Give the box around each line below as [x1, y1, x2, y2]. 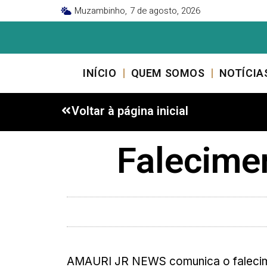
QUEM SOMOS [131, 67, 205, 79]
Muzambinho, [74, 4, 127, 17]
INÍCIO [82, 67, 117, 79]
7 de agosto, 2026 [129, 4, 200, 17]
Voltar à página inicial [72, 104, 188, 118]
